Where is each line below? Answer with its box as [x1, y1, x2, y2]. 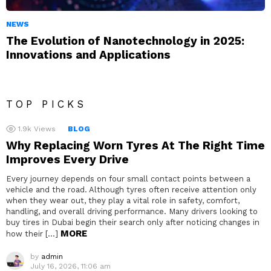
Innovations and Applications [6, 48, 171, 62]
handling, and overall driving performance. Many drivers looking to [6, 207, 258, 217]
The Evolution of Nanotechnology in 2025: [6, 34, 244, 48]
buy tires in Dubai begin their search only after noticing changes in [6, 218, 260, 227]
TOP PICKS [6, 98, 87, 111]
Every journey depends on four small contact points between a [6, 174, 250, 184]
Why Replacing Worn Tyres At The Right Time [6, 139, 265, 153]
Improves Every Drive [6, 152, 129, 167]
